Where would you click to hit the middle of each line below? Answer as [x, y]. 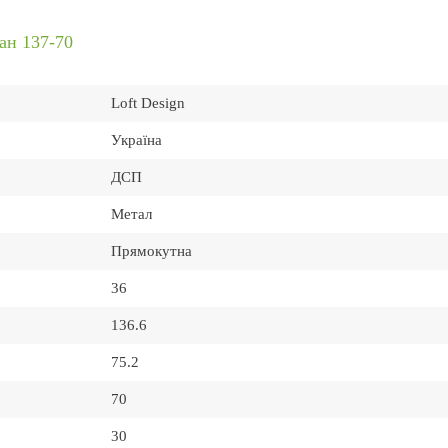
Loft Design [148, 103]
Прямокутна [151, 251]
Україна [136, 140]
